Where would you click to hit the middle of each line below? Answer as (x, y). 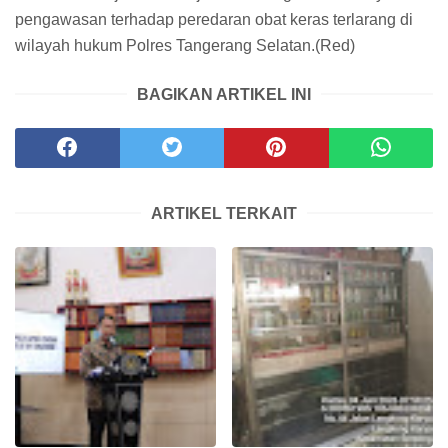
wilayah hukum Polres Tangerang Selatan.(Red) (185, 45)
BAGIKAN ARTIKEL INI (224, 94)
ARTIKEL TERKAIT (224, 213)
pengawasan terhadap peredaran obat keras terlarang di (214, 19)
